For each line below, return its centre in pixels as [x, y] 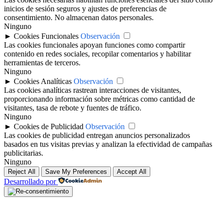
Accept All [132, 172]
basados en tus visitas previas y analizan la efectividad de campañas [108, 144]
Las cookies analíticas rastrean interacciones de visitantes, [93, 90]
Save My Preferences [76, 172]
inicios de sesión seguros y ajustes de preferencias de [85, 9]
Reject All [22, 172]
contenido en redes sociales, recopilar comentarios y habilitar [97, 54]
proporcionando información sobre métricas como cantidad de [99, 99]
